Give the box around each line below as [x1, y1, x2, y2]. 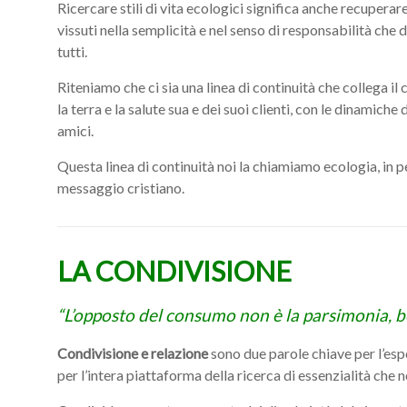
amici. [57, 122, 94, 139]
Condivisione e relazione [57, 344, 208, 362]
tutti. [57, 43, 87, 60]
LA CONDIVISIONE [57, 254, 292, 287]
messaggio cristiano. [57, 179, 184, 196]
